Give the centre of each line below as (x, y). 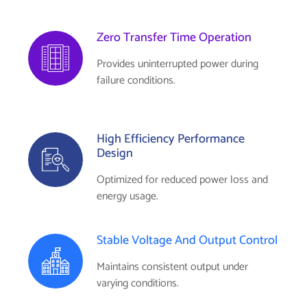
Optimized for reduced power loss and (182, 180)
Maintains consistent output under (172, 267)
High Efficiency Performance (171, 139)
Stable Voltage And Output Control (187, 240)
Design (115, 153)
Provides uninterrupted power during (177, 64)
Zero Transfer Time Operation (174, 37)
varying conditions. (138, 283)
